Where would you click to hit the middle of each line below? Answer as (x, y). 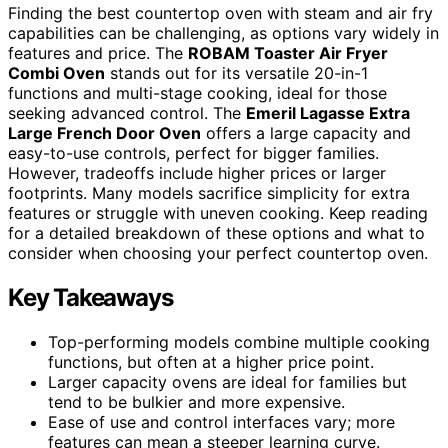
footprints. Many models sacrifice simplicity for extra (209, 192)
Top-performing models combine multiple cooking (239, 341)
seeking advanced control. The (127, 112)
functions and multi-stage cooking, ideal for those (197, 92)
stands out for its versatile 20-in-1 (236, 72)
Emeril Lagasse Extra (328, 112)
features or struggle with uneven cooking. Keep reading (218, 212)
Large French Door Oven (104, 132)
